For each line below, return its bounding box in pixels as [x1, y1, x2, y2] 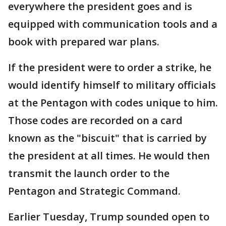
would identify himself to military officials [8, 78, 216, 92]
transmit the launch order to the [8, 166, 169, 181]
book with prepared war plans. [8, 35, 159, 49]
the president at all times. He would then [8, 149, 210, 163]
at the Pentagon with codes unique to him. [8, 96, 218, 110]
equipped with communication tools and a [8, 17, 217, 31]
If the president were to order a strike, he [8, 61, 211, 75]
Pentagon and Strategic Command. [8, 184, 181, 198]
